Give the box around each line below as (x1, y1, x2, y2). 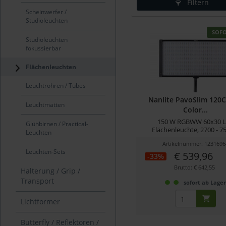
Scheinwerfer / (26, 7, 67, 16)
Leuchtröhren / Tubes (26, 81, 86, 90)
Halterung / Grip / (21, 165, 80, 176)
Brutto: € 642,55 (174, 163, 215, 172)
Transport (21, 176, 54, 186)
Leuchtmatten (26, 100, 65, 109)
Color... (183, 105, 208, 115)
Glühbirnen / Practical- (26, 119, 88, 128)
